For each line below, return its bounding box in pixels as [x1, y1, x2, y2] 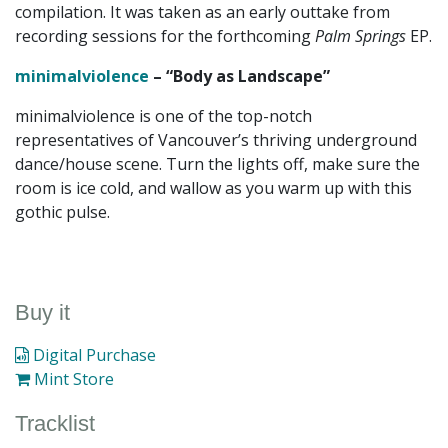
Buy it [15, 300, 70, 326]
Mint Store [30, 367, 114, 390]
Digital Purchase [29, 343, 156, 366]
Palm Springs [315, 25, 410, 48]
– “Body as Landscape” [153, 65, 330, 88]
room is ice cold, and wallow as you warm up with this [15, 177, 412, 200]
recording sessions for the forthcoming [15, 25, 315, 48]
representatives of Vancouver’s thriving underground [15, 129, 417, 152]
